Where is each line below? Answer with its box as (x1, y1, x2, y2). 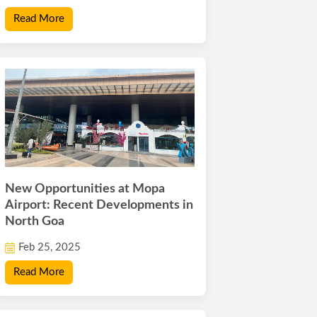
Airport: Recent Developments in (5, 199, 194, 212)
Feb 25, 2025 (18, 242, 81, 253)
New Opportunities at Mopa (5, 183, 166, 196)
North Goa (5, 215, 65, 229)
